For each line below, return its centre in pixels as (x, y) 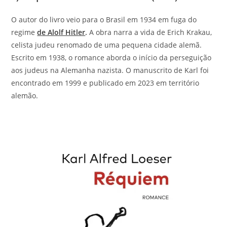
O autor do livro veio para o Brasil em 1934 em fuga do (104, 19)
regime (24, 32)
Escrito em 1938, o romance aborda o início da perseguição (111, 57)
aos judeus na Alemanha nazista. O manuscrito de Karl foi (110, 70)
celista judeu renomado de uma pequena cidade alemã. (107, 45)
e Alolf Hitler (64, 32)
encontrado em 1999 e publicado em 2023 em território (105, 83)
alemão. (26, 95)
